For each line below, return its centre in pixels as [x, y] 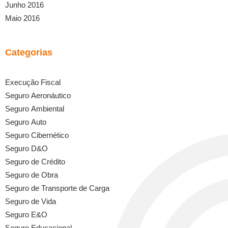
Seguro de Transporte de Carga [57, 188]
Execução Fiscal [33, 82]
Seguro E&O [26, 214]
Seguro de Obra [32, 175]
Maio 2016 [22, 18]
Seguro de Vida [31, 201]
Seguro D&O [26, 148]
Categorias [29, 52]
